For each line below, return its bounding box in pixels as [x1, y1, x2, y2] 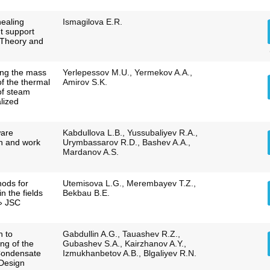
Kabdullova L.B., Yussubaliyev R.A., [62, 128, 198, 138]
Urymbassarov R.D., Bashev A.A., [62, 137, 190, 148]
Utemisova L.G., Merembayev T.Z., [62, 178, 196, 189]
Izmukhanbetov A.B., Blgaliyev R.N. [62, 248, 196, 259]
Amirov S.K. [62, 77, 107, 87]
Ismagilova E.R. [62, 17, 122, 27]
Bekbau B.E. [62, 188, 110, 198]
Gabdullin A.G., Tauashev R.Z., [62, 229, 180, 239]
